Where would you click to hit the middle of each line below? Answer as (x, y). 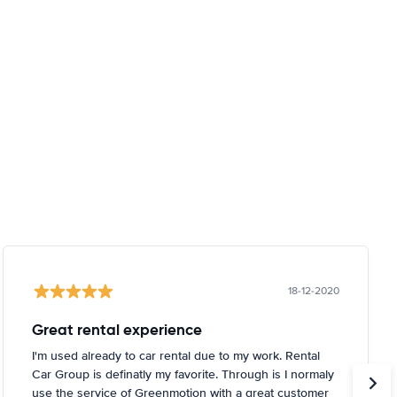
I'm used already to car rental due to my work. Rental (175, 356)
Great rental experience (117, 330)
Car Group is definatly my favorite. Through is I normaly (183, 374)
